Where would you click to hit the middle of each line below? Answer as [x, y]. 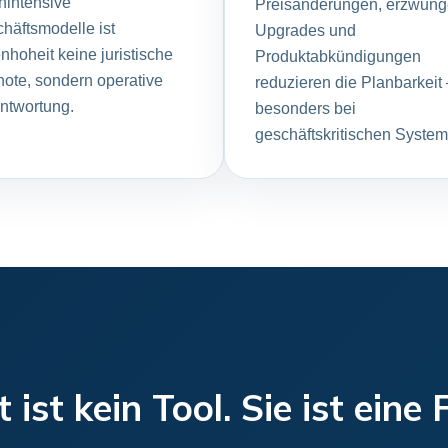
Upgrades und [305, 30]
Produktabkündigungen [338, 56]
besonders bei [305, 108]
